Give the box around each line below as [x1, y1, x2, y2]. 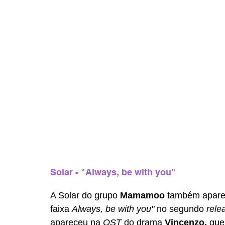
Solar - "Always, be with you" [50, 167, 176, 178]
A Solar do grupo [50, 190, 120, 201]
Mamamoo [120, 190, 167, 201]
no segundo [157, 204, 206, 214]
